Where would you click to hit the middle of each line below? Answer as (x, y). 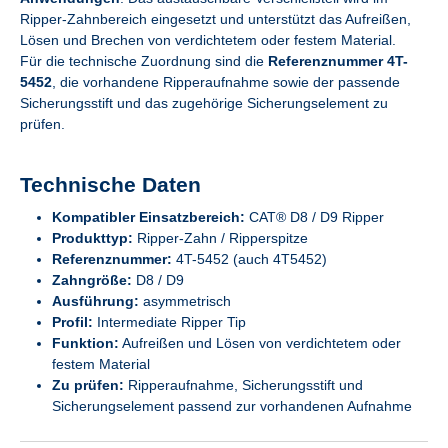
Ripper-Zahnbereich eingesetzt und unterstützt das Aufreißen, (215, 19)
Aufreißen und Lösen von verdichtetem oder (260, 343)
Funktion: (85, 343)
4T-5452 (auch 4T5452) (249, 259)
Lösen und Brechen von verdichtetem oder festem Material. (208, 40)
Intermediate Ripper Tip (169, 322)
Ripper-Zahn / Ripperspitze (220, 238)
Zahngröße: (92, 280)
